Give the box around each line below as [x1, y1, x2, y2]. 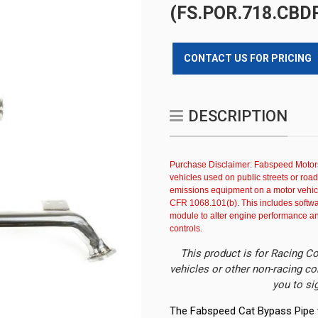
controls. [170, 224, 202, 234]
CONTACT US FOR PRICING [184, 53, 312, 64]
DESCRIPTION [188, 107, 287, 125]
